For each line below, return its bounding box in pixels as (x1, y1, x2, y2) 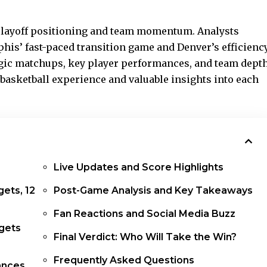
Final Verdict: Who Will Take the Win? (54, 231, 237, 243)
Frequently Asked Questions (54, 254, 195, 266)
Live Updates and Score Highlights (54, 161, 224, 173)
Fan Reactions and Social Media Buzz (54, 207, 236, 219)
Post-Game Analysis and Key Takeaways (54, 184, 253, 196)
